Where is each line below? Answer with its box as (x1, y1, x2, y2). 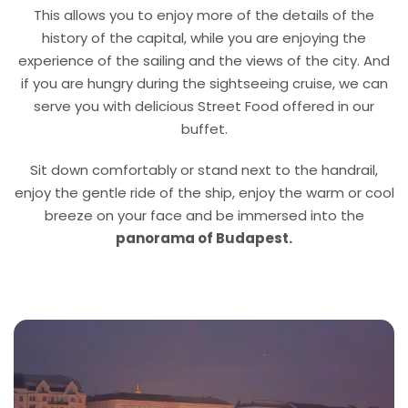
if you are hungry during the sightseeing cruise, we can (20, 73, 388, 93)
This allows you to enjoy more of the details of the (34, 5, 374, 25)
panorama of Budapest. (116, 228, 292, 248)
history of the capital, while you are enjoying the (42, 27, 366, 47)
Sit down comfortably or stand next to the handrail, (30, 159, 378, 179)
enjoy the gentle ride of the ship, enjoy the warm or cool (14, 182, 394, 202)
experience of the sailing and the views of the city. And (18, 50, 390, 70)
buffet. (180, 118, 228, 138)
